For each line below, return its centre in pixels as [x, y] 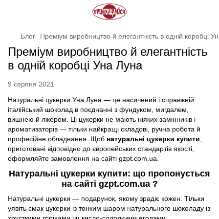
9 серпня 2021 [31, 84]
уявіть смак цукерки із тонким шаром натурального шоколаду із [109, 208]
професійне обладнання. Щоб [57, 139]
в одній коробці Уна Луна [75, 65]
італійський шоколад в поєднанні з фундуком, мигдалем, [98, 109]
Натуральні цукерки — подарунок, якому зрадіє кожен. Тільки [106, 198]
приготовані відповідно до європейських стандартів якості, [101, 149]
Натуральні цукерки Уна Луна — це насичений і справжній [101, 100]
